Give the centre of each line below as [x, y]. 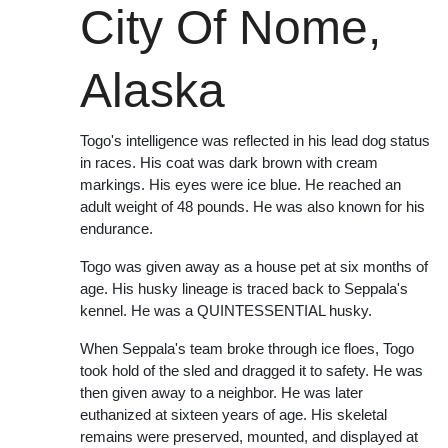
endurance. [116, 228]
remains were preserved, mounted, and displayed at [249, 436]
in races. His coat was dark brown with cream [229, 162]
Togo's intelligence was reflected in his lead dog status [255, 140]
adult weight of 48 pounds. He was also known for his [252, 206]
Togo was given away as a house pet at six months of [254, 266]
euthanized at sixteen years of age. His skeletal [233, 414]
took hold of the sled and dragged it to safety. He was [251, 370]
